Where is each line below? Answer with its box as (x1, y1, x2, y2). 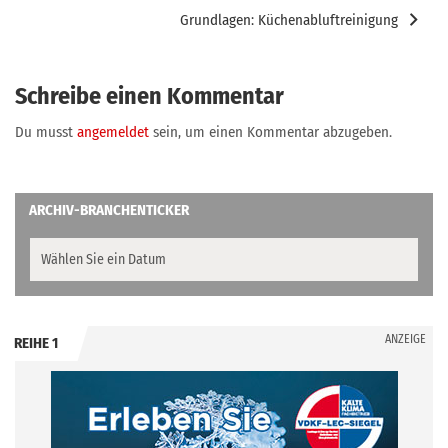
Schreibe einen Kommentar (15, 82, 284, 110)
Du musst (15, 123, 77, 141)
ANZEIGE (385, 332, 426, 346)
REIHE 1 (14, 334, 58, 352)
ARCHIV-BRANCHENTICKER (29, 201, 189, 219)
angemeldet (77, 123, 149, 141)
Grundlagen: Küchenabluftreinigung (180, 11, 398, 29)
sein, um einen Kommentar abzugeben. (149, 123, 392, 141)
